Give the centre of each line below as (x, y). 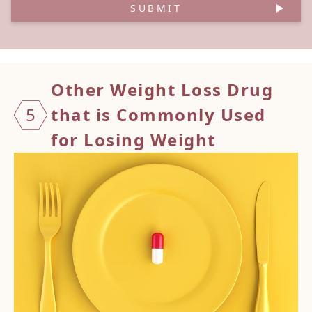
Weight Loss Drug (192, 90)
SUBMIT (156, 8)
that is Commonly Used (158, 115)
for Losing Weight (133, 140)
